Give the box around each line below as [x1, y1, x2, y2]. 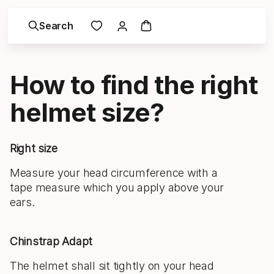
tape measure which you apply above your [10, 181, 224, 194]
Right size [10, 142, 57, 155]
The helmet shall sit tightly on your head [10, 259, 214, 272]
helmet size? [10, 97, 165, 128]
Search [39, 20, 73, 32]
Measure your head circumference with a [10, 166, 218, 179]
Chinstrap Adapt [10, 235, 93, 248]
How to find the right [10, 69, 257, 100]
